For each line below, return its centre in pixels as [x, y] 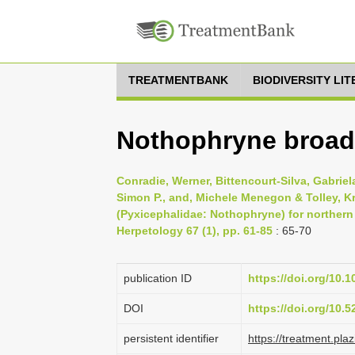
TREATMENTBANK [178, 80]
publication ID [158, 278]
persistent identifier [171, 338]
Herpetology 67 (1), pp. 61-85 [195, 231]
